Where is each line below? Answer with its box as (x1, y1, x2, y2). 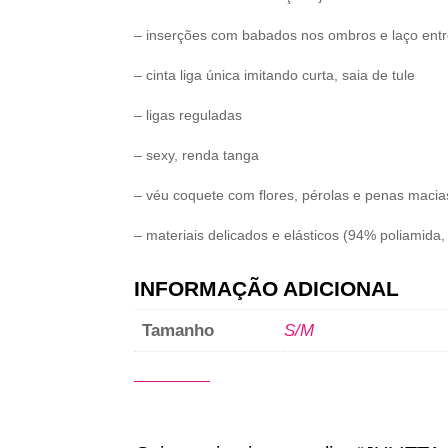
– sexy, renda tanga (134, 147, 260, 164)
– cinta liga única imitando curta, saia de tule (134, 67, 416, 84)
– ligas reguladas (134, 107, 243, 124)
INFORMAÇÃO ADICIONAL (134, 276, 400, 300)
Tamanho (142, 320, 215, 340)
